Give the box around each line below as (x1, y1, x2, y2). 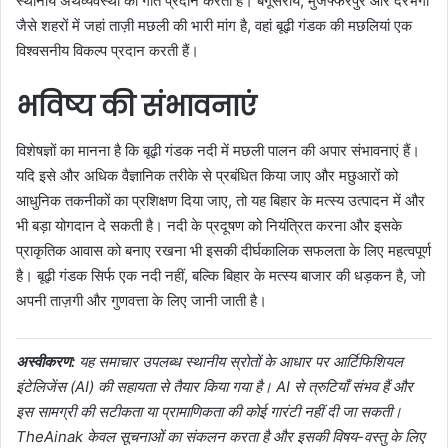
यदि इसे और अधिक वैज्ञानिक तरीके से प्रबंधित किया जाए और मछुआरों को (16, 166, 398, 185)
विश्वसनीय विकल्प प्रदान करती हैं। (16, 40, 199, 60)
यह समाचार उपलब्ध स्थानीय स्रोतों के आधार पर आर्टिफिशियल (75, 352, 403, 371)
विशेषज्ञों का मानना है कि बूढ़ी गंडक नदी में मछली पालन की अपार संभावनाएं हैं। (16, 141, 420, 160)
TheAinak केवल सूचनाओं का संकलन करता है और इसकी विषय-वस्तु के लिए (16, 427, 424, 446)
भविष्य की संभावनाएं (16, 87, 256, 125)
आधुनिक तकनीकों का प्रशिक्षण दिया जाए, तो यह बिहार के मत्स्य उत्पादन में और (16, 191, 425, 210)
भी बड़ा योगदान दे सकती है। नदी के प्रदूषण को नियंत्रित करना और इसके (16, 216, 402, 235)
